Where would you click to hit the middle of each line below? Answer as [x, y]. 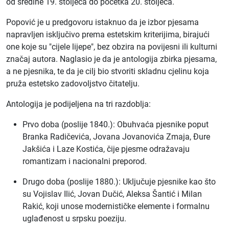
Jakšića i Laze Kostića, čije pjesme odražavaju [106, 149]
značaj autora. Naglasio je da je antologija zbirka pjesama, [111, 59]
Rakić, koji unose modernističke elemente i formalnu [116, 206]
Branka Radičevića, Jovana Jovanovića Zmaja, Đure [116, 137]
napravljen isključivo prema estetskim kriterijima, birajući [108, 35]
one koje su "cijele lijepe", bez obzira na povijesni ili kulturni [112, 47]
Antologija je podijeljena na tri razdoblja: [78, 104]
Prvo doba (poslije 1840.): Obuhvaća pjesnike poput [116, 124]
